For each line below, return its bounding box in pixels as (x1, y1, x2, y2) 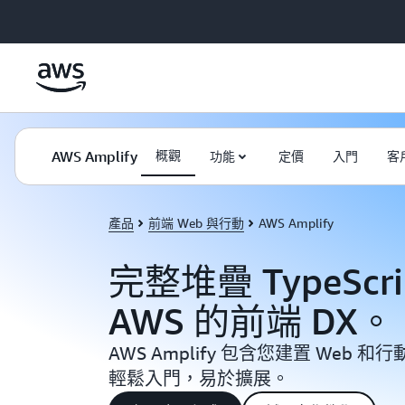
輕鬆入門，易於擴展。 (108, 368, 289, 389)
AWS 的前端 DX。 (108, 299, 394, 343)
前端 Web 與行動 (148, 215, 244, 231)
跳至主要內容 (8, 11, 84, 25)
